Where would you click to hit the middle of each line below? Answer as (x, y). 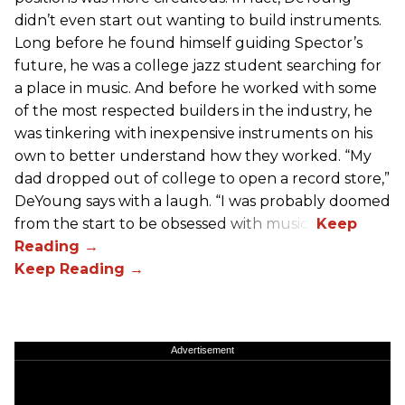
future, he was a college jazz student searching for (198, 66)
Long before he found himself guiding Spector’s (188, 43)
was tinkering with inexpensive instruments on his (193, 134)
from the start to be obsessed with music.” (165, 224)
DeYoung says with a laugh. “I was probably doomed (202, 202)
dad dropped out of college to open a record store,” (202, 179)
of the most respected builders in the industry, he (193, 111)
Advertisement (202, 350)
